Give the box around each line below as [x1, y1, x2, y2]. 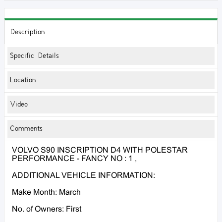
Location [10, 76, 36, 85]
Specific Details [10, 52, 59, 60]
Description [10, 28, 45, 37]
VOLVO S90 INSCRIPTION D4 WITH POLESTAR [12, 147, 188, 155]
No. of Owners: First [12, 206, 81, 214]
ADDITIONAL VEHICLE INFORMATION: [12, 172, 155, 180]
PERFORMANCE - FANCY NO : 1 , [12, 155, 137, 163]
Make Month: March [12, 189, 81, 197]
